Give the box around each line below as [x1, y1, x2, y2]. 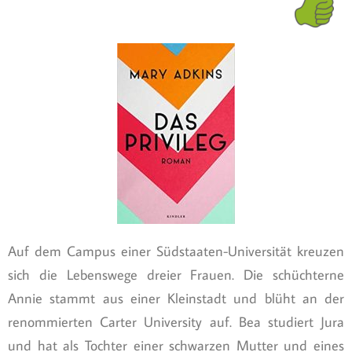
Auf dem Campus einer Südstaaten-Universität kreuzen [8, 241, 344, 260]
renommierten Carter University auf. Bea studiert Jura [8, 312, 344, 331]
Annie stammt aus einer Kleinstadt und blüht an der [8, 288, 344, 307]
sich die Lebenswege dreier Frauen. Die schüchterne [8, 265, 344, 284]
